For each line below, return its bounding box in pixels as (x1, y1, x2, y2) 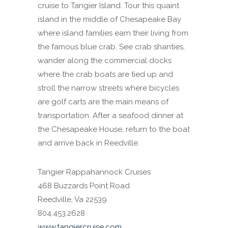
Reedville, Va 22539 (38, 195, 107, 204)
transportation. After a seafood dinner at (38, 111, 183, 120)
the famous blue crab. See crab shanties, (38, 42, 185, 51)
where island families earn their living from (38, 28, 188, 38)
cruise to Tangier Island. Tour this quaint (38, 1, 179, 10)
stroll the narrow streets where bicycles (38, 83, 179, 93)
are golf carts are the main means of (38, 97, 168, 106)
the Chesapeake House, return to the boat (38, 125, 190, 134)
